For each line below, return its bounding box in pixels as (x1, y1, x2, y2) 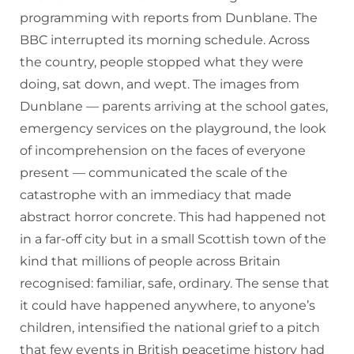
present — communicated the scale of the (20, 165, 288, 181)
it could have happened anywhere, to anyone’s (20, 298, 315, 314)
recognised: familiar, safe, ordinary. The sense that (20, 276, 330, 292)
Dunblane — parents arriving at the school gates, (20, 99, 328, 115)
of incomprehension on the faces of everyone (20, 143, 306, 159)
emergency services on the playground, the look (20, 121, 326, 137)
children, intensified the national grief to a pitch (20, 320, 320, 336)
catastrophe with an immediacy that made (20, 187, 292, 203)
